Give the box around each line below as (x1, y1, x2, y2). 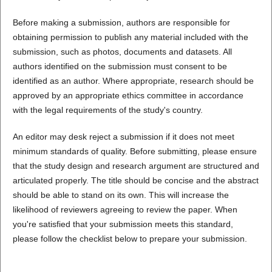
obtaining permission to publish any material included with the (12, 32, 248, 42)
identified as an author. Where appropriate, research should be (12, 76, 254, 86)
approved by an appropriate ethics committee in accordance (12, 90, 243, 101)
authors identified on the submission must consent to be (12, 61, 227, 72)
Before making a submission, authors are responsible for (12, 18, 230, 28)
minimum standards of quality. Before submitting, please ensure (12, 146, 257, 157)
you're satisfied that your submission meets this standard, (12, 219, 233, 229)
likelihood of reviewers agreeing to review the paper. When (12, 205, 237, 215)
